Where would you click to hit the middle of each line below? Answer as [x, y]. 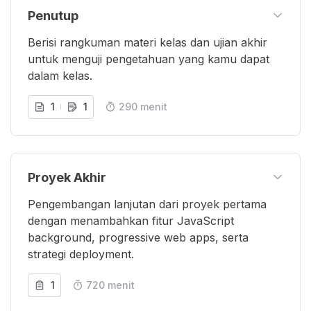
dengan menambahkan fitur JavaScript [131, 220]
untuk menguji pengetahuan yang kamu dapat [149, 59]
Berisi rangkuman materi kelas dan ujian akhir [148, 42]
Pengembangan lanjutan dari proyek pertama [147, 204]
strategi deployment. [81, 254]
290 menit [143, 106]
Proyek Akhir [67, 177]
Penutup [53, 15]
